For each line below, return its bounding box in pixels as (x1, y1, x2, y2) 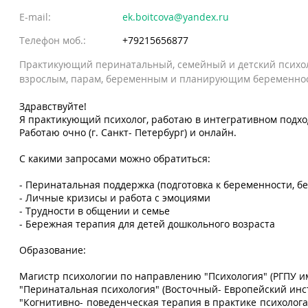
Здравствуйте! (19, 100, 87, 113)
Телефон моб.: (19, 34, 87, 47)
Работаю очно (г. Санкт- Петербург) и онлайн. (19, 126, 237, 139)
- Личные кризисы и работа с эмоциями (19, 191, 211, 204)
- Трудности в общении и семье (19, 204, 170, 217)
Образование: (19, 243, 87, 256)
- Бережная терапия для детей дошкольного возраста (19, 217, 276, 230)
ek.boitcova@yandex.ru (122, 10, 230, 23)
